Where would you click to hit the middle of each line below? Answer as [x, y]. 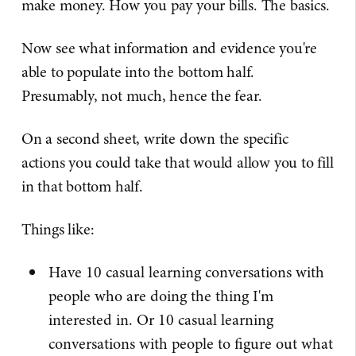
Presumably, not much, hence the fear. [141, 95]
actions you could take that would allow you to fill [177, 162]
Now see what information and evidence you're [169, 48]
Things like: [58, 229]
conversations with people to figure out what [190, 343]
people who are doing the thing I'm [161, 296]
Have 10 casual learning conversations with [186, 272]
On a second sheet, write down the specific [155, 138]
